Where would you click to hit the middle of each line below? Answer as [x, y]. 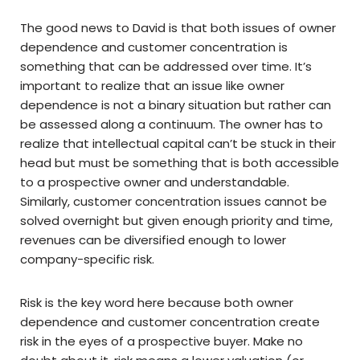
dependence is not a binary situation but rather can [176, 105]
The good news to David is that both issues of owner [178, 28]
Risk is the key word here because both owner [157, 303]
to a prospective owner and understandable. [155, 182]
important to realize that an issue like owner [152, 86]
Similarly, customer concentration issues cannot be [174, 202]
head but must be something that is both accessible [180, 163]
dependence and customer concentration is [154, 47]
